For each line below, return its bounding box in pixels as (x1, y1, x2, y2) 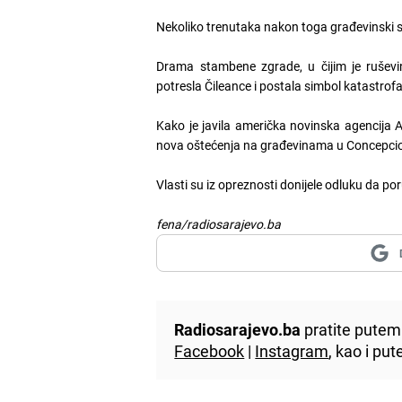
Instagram (255, 339, 329, 362)
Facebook (174, 339, 245, 362)
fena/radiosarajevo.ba (156, 214, 282, 232)
